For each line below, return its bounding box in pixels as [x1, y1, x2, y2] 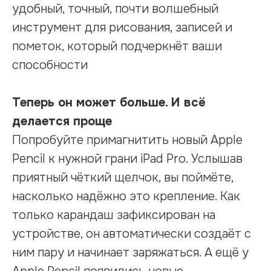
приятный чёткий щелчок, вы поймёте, [12, 170, 233, 186]
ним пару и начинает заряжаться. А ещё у [12, 245, 249, 261]
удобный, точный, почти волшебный [12, 1, 218, 17]
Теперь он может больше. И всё [12, 95, 206, 111]
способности [12, 57, 88, 73]
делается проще [12, 114, 112, 129]
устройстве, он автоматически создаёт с [12, 226, 251, 242]
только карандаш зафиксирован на [12, 207, 215, 223]
